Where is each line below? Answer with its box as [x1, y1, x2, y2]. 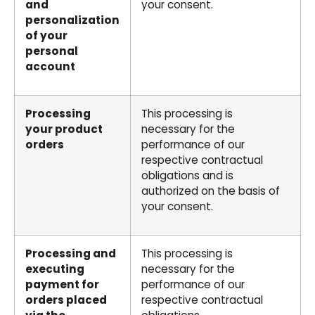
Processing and [25, 245, 116, 261]
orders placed [25, 292, 107, 307]
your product [25, 121, 103, 136]
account [25, 58, 75, 74]
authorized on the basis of [141, 183, 280, 198]
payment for [25, 276, 99, 292]
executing [25, 261, 84, 276]
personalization [25, 12, 120, 27]
